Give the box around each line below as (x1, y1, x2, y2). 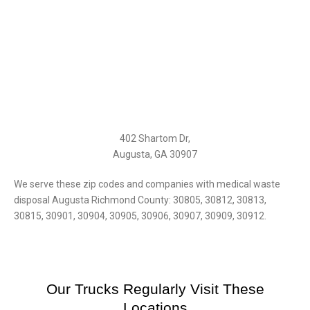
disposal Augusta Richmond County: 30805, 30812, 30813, (14, 194, 266, 206)
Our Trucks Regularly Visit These (46, 281, 264, 298)
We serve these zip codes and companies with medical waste (14, 179, 280, 190)
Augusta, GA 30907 (113, 149, 197, 161)
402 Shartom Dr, (120, 133, 190, 145)
